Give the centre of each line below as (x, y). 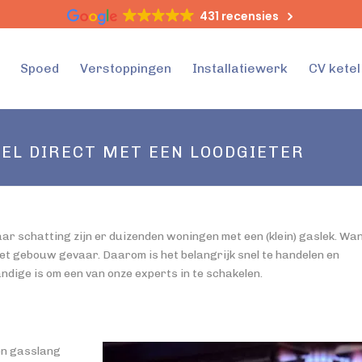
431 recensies (239, 16)
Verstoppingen (126, 69)
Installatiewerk (240, 69)
